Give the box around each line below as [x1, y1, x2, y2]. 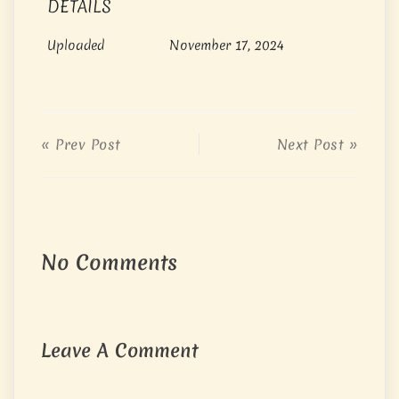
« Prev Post [41, 134, 121, 155]
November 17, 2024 [168, 37, 284, 55]
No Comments [41, 248, 177, 278]
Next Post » [276, 134, 358, 155]
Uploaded [47, 37, 104, 55]
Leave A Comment [41, 338, 199, 364]
